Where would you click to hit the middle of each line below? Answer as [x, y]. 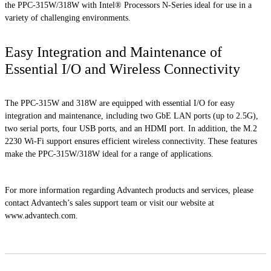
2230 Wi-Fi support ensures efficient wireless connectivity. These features [131, 142]
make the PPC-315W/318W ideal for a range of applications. [109, 154]
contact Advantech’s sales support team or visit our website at [109, 203]
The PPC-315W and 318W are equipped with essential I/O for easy [120, 103]
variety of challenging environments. [68, 18]
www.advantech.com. [41, 215]
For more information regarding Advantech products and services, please [129, 190]
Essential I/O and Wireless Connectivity [122, 69]
